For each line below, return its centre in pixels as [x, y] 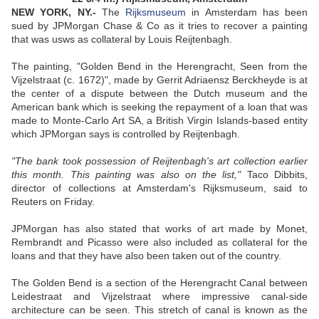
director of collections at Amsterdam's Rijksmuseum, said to [159, 188]
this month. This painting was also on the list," [126, 175]
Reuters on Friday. [53, 202]
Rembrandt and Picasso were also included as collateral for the [159, 242]
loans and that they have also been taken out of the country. [146, 256]
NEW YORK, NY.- [54, 12]
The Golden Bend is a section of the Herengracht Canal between [159, 283]
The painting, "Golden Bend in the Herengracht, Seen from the [159, 67]
